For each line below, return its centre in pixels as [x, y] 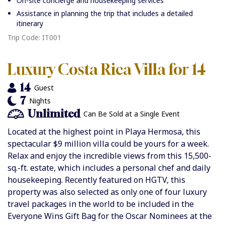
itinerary [30, 24]
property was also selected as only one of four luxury [107, 192]
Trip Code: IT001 [34, 38]
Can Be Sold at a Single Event [131, 114]
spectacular [30, 144]
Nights [40, 101]
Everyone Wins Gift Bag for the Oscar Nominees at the [110, 216]
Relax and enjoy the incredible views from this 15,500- [109, 156]
